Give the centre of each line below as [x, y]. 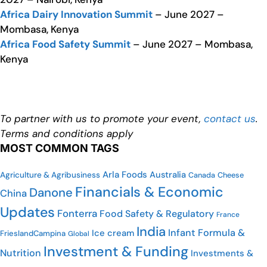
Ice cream [113, 233]
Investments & [222, 254]
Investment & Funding [116, 252]
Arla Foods [125, 175]
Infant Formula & [207, 233]
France [228, 215]
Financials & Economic [149, 192]
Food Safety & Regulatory [157, 214]
